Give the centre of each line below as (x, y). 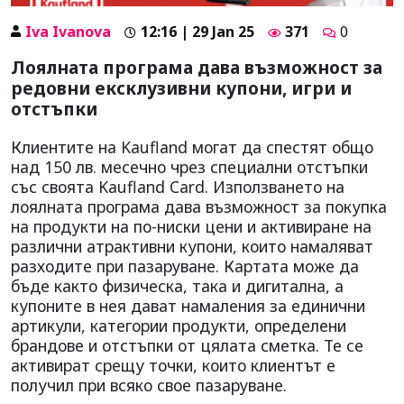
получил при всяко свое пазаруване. (149, 385)
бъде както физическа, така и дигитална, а (177, 285)
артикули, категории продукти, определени (179, 325)
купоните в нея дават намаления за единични (188, 305)
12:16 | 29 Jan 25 (197, 31)
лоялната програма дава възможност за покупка (199, 206)
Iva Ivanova (68, 31)
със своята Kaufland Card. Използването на (178, 186)
